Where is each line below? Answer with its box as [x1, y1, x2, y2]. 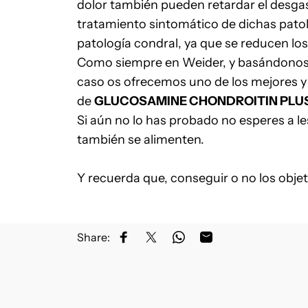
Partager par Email [205, 236, 301, 250]
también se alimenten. [77, 132, 204, 147]
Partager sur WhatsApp [177, 236, 300, 250]
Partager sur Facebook [122, 236, 239, 250]
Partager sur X [150, 236, 223, 250]
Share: [77, 230, 110, 244]
